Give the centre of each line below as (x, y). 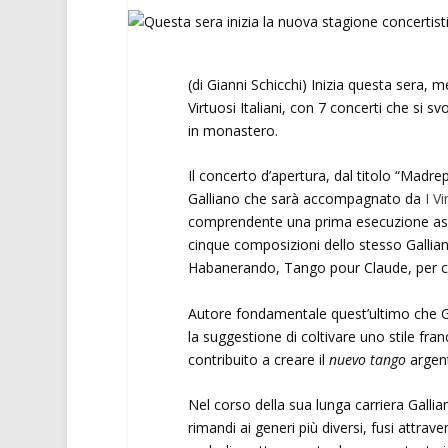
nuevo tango (369, 359)
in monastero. (234, 130)
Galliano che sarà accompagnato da (306, 199)
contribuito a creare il (258, 359)
